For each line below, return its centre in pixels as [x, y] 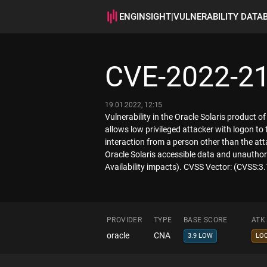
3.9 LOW [200, 236]
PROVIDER [125, 220]
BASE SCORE [205, 220]
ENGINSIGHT [145, 17]
